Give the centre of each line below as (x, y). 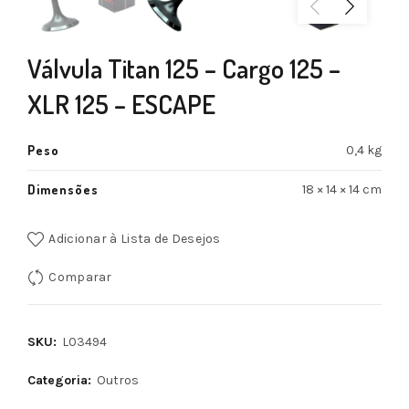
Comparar (80, 278)
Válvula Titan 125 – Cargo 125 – (184, 69)
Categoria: (61, 381)
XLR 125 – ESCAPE (121, 105)
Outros (118, 381)
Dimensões (63, 190)
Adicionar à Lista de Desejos (135, 239)
